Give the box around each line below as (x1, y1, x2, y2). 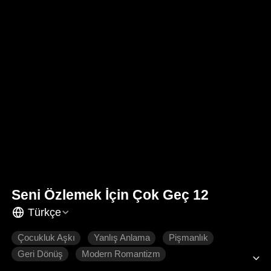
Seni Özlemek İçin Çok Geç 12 (11, 187, 209, 203)
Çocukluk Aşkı (17, 233, 75, 243)
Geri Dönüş (17, 249, 63, 260)
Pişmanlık (168, 233, 208, 243)
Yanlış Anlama (93, 233, 150, 243)
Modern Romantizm (81, 249, 160, 260)
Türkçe (27, 206, 61, 218)
